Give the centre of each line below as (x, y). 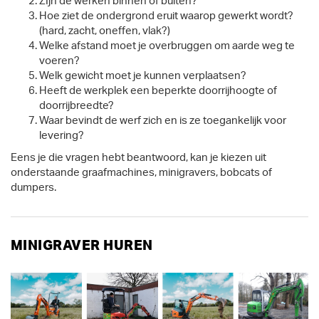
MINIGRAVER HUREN (82, 246)
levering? (62, 135)
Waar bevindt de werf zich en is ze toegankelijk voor (163, 120)
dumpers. (35, 188)
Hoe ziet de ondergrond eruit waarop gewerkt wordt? (166, 16)
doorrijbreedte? (77, 105)
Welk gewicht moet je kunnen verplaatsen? (143, 75)
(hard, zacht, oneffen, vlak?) (105, 31)
